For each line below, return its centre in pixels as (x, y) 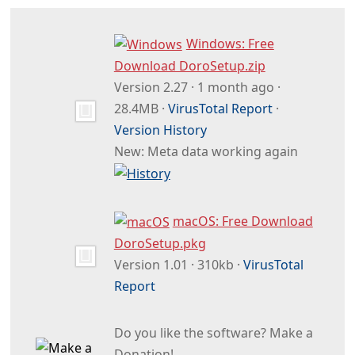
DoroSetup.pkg (160, 243)
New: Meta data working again (206, 152)
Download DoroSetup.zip (189, 66)
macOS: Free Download (242, 221)
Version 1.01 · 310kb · (178, 264)
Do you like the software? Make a (213, 332)
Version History (160, 130)
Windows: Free (230, 44)
